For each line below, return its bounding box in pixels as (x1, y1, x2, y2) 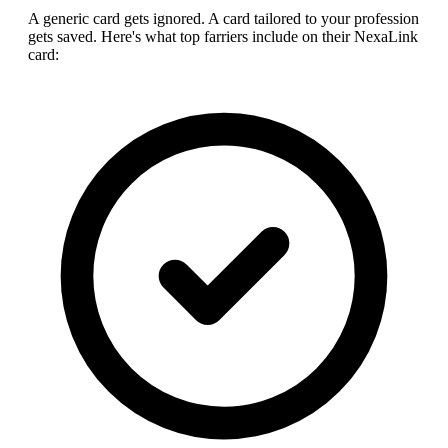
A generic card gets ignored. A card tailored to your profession (28, 10, 419, 28)
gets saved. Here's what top (28, 28, 204, 46)
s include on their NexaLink (242, 28, 418, 46)
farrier (204, 28, 242, 46)
